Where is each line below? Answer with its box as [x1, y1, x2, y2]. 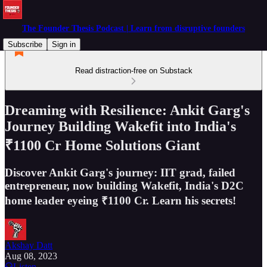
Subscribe [8, 40, 42, 49]
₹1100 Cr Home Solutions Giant [5, 137, 200, 153]
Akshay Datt [5, 240, 52, 250]
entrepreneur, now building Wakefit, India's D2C [5, 179, 244, 192]
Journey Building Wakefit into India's [5, 118, 236, 134]
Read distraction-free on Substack [74, 66, 193, 75]
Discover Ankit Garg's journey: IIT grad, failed [5, 166, 235, 179]
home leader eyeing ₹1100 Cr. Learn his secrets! [5, 194, 236, 207]
